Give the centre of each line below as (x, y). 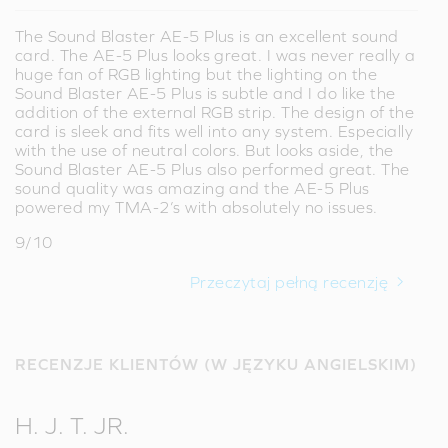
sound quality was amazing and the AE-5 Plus (192, 187)
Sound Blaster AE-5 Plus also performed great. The (212, 168)
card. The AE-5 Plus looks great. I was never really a (215, 54)
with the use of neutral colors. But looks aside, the (204, 149)
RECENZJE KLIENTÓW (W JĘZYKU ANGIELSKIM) (216, 363)
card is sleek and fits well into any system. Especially (214, 130)
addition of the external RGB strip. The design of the (215, 111)
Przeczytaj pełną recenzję (289, 281)
